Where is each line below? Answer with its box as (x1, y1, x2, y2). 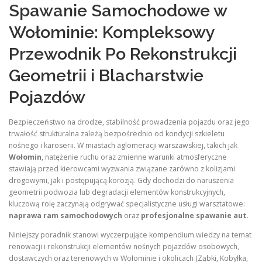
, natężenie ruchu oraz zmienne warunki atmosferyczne (42, 151, 227, 162)
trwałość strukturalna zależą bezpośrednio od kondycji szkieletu (9, 128, 225, 139)
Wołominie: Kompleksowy (9, 22, 215, 43)
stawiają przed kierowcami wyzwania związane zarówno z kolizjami (9, 163, 235, 174)
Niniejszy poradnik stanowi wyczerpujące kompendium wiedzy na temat (9, 229, 251, 240)
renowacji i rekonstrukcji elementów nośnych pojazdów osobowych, (9, 241, 239, 251)
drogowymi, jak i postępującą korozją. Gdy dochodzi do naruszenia (9, 175, 234, 185)
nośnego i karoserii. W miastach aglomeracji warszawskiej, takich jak (9, 140, 237, 150)
